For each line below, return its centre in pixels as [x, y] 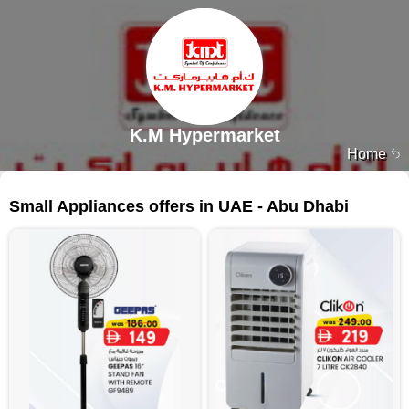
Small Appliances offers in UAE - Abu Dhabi [179, 206]
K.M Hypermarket [204, 135]
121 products [362, 192]
